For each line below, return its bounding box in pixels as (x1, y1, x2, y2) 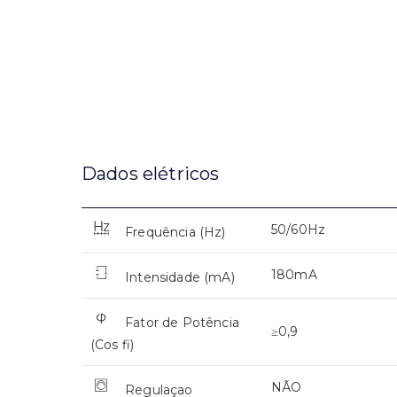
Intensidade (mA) (125, 269, 235, 286)
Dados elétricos (82, 163, 220, 185)
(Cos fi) (90, 337, 135, 354)
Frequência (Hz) (125, 224, 226, 241)
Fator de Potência (125, 315, 239, 331)
